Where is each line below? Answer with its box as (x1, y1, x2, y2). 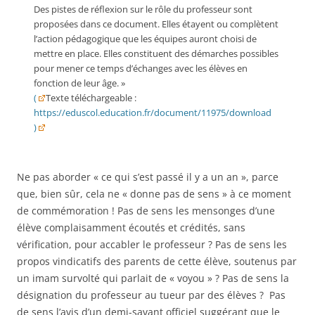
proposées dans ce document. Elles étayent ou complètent (34, 18, 278, 30)
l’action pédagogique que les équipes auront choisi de (34, 33, 257, 45)
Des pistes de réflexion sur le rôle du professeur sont (34, 4, 252, 15)
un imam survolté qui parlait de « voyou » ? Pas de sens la (17, 271, 289, 285)
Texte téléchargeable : (46, 92, 136, 104)
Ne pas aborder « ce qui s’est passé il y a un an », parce (17, 170, 278, 184)
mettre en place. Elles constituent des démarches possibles (34, 48, 278, 60)
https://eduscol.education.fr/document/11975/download (34, 107, 271, 119)
